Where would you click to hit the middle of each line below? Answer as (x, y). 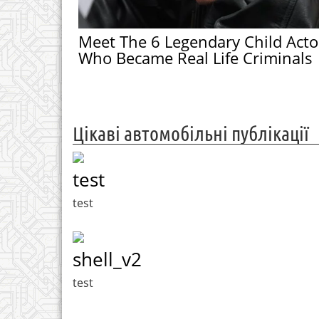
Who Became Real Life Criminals (195, 57)
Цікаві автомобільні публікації (191, 134)
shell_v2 (107, 260)
